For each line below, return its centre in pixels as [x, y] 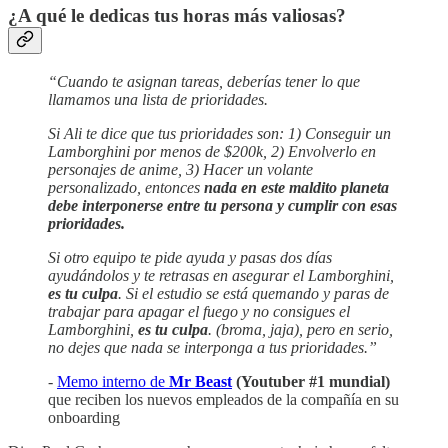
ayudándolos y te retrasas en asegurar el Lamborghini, [221, 275]
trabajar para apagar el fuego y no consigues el [199, 311]
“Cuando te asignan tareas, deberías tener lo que [204, 81]
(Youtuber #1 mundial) [311, 381]
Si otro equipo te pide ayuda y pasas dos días [190, 257]
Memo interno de [113, 381]
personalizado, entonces [126, 187]
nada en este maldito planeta [296, 187]
